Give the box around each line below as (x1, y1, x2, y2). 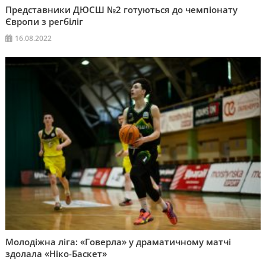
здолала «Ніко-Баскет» (5, 248, 107, 260)
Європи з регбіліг (5, 15, 84, 27)
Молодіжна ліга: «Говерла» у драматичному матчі (5, 236, 232, 248)
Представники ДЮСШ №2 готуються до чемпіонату (5, 3, 238, 15)
